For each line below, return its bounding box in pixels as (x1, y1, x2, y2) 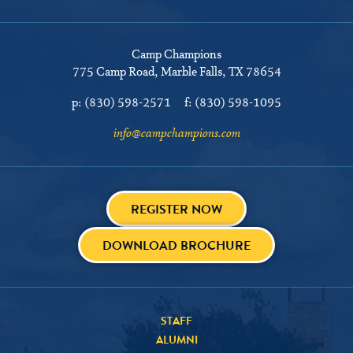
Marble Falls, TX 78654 (160, 65, 281, 80)
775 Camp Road (72, 65, 154, 80)
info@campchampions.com (113, 127, 240, 142)
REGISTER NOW (131, 200, 222, 219)
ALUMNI (155, 332, 198, 348)
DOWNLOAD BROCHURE (102, 236, 251, 255)
